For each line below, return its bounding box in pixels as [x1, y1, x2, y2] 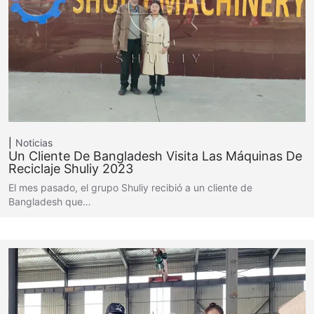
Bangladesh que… [8, 196, 91, 207]
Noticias [15, 137, 53, 149]
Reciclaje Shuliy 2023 [8, 161, 133, 176]
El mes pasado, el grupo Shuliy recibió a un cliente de [8, 182, 252, 193]
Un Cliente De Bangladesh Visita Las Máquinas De [8, 149, 302, 163]
